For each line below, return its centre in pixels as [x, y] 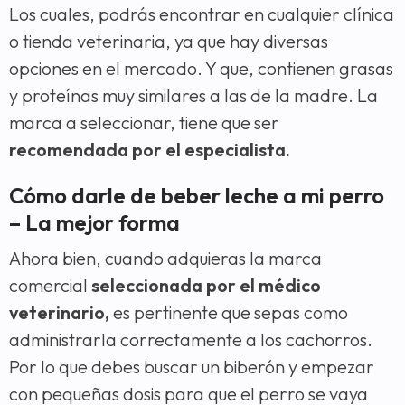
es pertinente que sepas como [229, 312]
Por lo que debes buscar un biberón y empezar [192, 366]
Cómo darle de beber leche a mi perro [197, 195]
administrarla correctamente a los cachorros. [191, 339]
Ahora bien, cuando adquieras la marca [165, 258]
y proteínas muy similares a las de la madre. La [193, 95]
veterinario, [59, 312]
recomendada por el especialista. [150, 149]
